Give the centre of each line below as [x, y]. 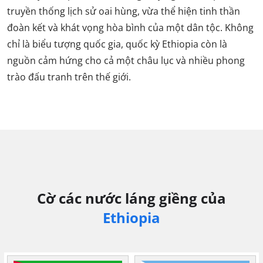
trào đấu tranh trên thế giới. [69, 77]
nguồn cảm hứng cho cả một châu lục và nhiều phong [126, 60]
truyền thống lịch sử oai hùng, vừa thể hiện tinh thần [124, 11]
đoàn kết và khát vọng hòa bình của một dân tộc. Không [130, 28]
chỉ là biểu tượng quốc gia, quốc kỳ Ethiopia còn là [117, 44]
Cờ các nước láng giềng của [131, 198]
